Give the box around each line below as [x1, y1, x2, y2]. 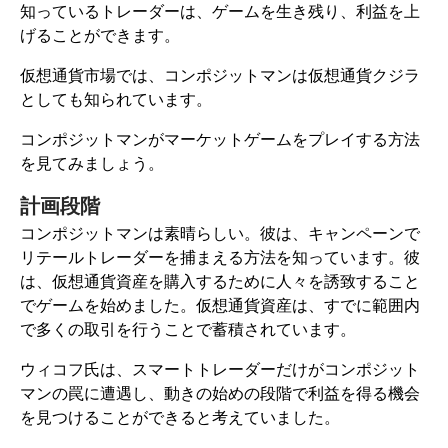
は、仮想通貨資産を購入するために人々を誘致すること [20, 270, 420, 291]
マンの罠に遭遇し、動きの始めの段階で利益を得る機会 [20, 382, 420, 403]
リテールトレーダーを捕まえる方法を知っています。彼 [20, 246, 420, 267]
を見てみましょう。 [20, 152, 164, 173]
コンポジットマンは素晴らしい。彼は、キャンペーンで [20, 222, 420, 243]
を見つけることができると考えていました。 [20, 406, 340, 427]
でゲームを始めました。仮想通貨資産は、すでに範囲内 [20, 294, 420, 315]
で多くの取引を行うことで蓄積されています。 [20, 318, 360, 339]
